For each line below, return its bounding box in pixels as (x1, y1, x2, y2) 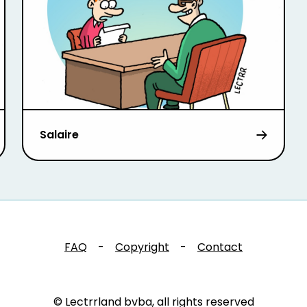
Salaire (39, 127, 79, 143)
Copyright (115, 239, 169, 256)
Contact (197, 239, 243, 256)
